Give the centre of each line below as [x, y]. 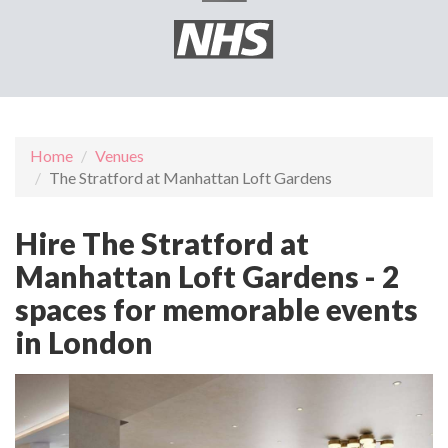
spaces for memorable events [216, 309]
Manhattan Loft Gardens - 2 [207, 276]
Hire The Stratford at [162, 243]
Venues [119, 155]
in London [84, 342]
